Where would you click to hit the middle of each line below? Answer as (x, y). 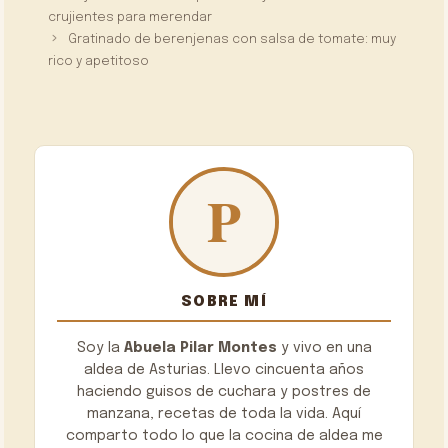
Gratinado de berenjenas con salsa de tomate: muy (232, 39)
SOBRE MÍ (224, 301)
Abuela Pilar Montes (200, 347)
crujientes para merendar (130, 17)
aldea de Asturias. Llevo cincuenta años (224, 369)
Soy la (100, 347)
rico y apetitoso (99, 61)
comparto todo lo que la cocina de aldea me (224, 435)
